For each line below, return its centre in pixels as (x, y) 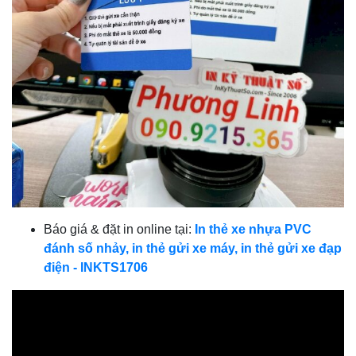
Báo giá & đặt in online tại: (119, 229)
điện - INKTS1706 (96, 267)
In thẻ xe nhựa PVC (253, 229)
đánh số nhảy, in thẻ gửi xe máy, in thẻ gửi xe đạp (193, 248)
